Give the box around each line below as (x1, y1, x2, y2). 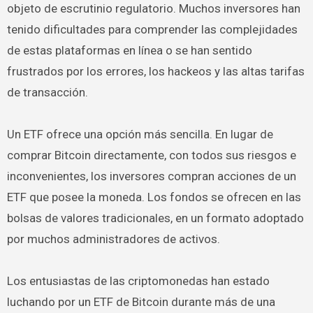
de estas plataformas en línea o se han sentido (6, 43, 252, 57)
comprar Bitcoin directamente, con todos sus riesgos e (6, 148, 296, 162)
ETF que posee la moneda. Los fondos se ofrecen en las (6, 190, 301, 204)
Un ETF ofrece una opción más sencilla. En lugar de (6, 127, 273, 141)
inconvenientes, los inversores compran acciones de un (6, 169, 296, 183)
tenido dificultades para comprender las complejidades (6, 22, 298, 36)
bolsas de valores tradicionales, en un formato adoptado (6, 211, 304, 225)
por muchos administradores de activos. (6, 232, 220, 246)
